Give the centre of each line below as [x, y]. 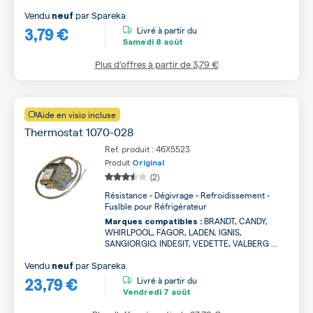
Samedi [138, 42]
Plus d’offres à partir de [144, 64]
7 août [176, 292]
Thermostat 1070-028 [79, 132]
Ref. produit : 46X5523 [147, 149]
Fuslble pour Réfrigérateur [156, 206]
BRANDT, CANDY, [235, 221]
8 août [168, 42]
